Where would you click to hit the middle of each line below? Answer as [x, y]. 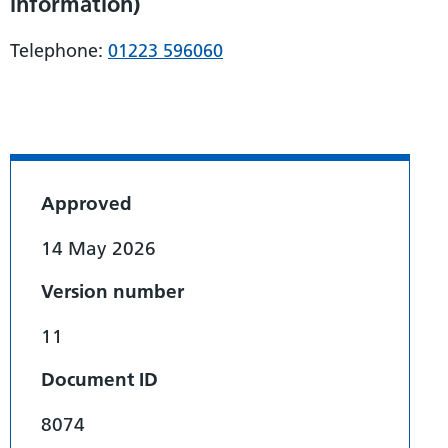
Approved [86, 203]
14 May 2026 [98, 248]
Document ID [99, 379]
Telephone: [59, 50]
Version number [112, 291]
